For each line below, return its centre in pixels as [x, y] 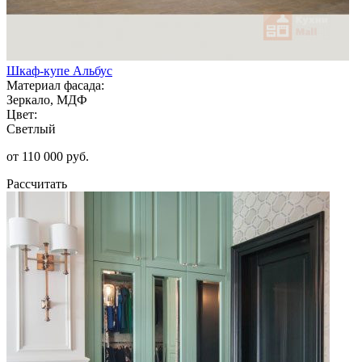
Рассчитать [37, 183]
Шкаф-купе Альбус [59, 70]
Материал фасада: [55, 85]
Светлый [31, 128]
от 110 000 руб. [48, 156]
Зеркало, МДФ [47, 99]
